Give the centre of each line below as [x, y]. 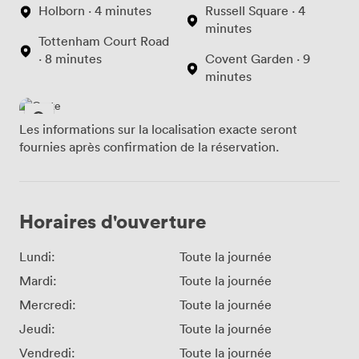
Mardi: [38, 280]
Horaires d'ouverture [113, 220]
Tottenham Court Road [104, 40]
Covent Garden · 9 [258, 58]
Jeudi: [37, 328]
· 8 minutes [70, 58]
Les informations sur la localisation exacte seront [158, 129]
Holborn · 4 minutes [95, 10]
